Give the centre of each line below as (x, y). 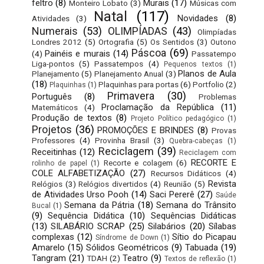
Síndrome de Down (127, 238)
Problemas (218, 97)
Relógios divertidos (113, 184)
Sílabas (223, 227)
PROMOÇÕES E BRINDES (146, 131)
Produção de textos (72, 118)
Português (52, 97)
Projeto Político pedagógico (177, 119)
